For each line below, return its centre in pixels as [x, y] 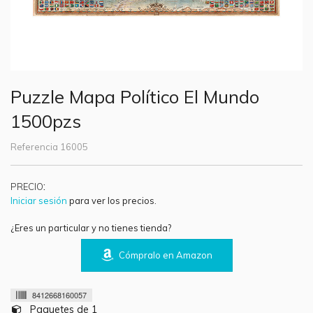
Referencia [34, 146]
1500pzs [46, 121]
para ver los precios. [113, 200]
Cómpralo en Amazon [165, 255]
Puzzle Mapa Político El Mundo [135, 96]
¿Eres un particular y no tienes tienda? [91, 227]
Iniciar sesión [39, 200]
